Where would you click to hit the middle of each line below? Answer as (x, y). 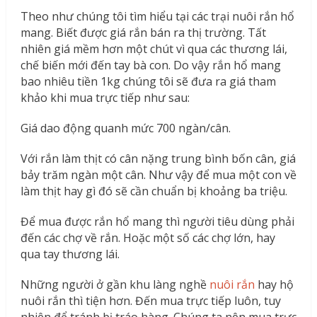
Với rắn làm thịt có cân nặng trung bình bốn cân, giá (158, 158)
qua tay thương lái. (70, 254)
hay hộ (274, 284)
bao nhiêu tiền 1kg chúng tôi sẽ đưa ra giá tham (148, 81)
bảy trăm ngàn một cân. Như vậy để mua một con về (158, 174)
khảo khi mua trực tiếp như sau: (105, 97)
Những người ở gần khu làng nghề (115, 284)
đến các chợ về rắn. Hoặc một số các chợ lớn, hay (148, 237)
